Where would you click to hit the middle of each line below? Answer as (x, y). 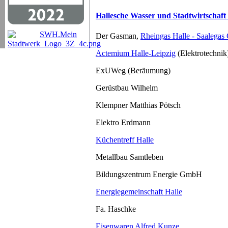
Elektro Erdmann (123, 122)
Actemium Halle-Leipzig (136, 53)
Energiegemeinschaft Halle (139, 191)
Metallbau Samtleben (130, 157)
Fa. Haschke (116, 209)
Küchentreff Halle (125, 139)
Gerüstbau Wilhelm (127, 88)
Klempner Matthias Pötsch (138, 105)
